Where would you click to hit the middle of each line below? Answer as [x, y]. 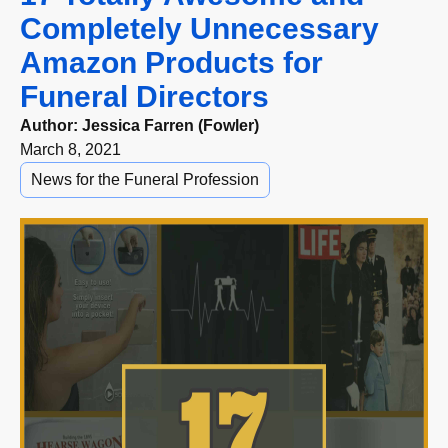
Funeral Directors [144, 97]
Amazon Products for [171, 63]
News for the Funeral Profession [145, 180]
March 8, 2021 [70, 150]
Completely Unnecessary [199, 29]
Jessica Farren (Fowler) [170, 126]
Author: [51, 126]
